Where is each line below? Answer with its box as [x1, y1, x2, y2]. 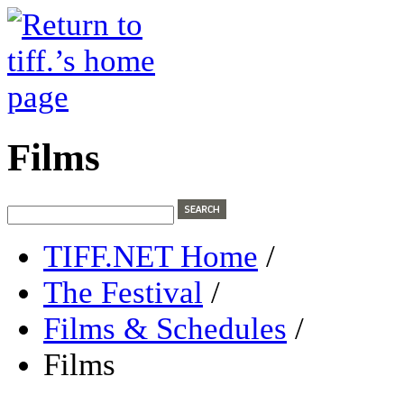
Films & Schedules [43, 310, 287, 346]
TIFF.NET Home [43, 238, 258, 274]
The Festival [43, 274, 203, 310]
